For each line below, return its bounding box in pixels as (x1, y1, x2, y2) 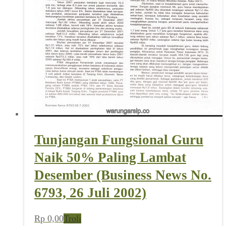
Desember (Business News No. (34, 167, 211, 183)
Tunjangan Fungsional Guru (34, 132, 203, 147)
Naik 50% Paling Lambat (34, 149, 186, 165)
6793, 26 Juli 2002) (34, 185, 146, 200)
